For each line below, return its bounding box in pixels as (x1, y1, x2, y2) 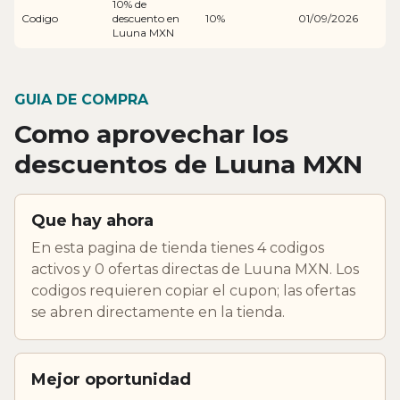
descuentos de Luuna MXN (14, 148, 362, 179)
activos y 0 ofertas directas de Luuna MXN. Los (31, 260, 359, 278)
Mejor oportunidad (31, 369, 191, 389)
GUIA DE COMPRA (14, 90, 148, 108)
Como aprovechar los (14, 118, 288, 149)
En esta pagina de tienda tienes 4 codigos (31, 238, 324, 256)
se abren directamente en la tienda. (31, 303, 285, 321)
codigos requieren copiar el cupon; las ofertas (31, 281, 355, 299)
